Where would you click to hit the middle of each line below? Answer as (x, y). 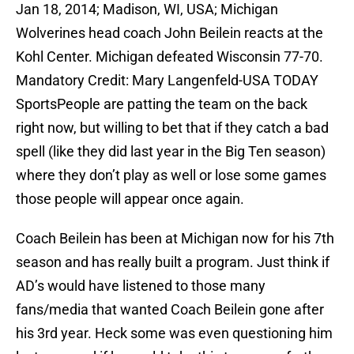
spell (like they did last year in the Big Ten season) (171, 152)
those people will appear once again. (130, 199)
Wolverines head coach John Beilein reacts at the (169, 33)
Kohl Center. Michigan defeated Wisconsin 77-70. (169, 57)
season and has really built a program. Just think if (173, 262)
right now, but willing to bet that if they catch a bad (172, 128)
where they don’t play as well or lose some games (171, 175)
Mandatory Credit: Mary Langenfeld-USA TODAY (167, 81)
